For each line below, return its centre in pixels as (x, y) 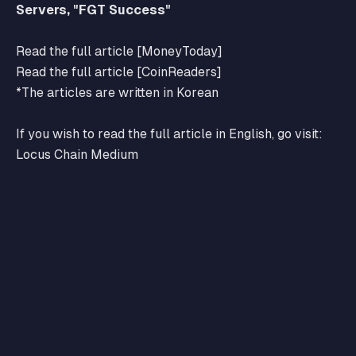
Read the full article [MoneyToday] (119, 51)
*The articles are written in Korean (117, 93)
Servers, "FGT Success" (93, 10)
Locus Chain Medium (77, 155)
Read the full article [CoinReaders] (119, 72)
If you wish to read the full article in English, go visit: (169, 134)
